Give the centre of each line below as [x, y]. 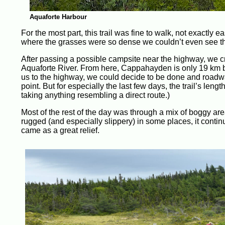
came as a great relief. [60, 130]
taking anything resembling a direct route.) [95, 95]
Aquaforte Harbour [58, 17]
